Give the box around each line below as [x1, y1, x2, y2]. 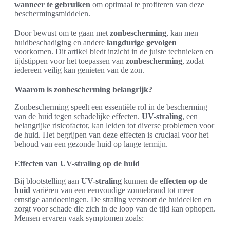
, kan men [166, 29, 198, 38]
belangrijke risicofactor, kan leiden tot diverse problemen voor [14, 121, 214, 130]
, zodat [182, 56, 204, 66]
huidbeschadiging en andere [14, 38, 107, 47]
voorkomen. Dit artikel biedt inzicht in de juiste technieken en [14, 47, 213, 56]
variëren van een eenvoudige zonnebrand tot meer [30, 186, 194, 195]
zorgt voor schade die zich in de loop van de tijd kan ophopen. [14, 204, 216, 214]
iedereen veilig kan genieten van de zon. [14, 66, 144, 75]
